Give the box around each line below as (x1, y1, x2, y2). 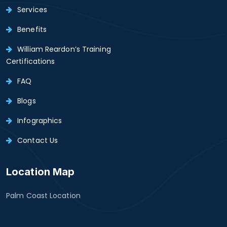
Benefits (17, 24, 47, 34)
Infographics (17, 115, 62, 126)
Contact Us (17, 135, 58, 145)
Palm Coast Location (6, 190, 81, 201)
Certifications (6, 56, 55, 66)
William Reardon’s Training (17, 44, 111, 54)
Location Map (6, 165, 75, 178)
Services (17, 4, 47, 15)
